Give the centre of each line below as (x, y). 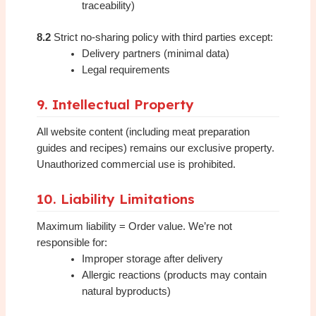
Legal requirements (126, 70)
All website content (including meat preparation (144, 132)
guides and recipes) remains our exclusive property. (156, 148)
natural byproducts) (127, 292)
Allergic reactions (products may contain (175, 275)
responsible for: (72, 243)
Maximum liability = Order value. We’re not (135, 227)
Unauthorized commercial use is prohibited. (136, 165)
